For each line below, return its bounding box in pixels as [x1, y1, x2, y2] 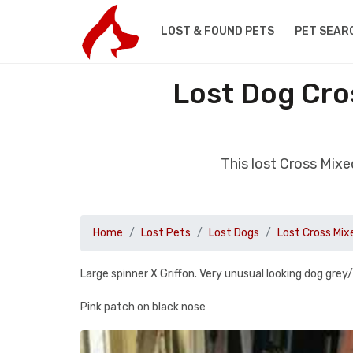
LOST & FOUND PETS [160, 24, 274, 38]
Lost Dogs [209, 226, 259, 240]
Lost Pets [141, 226, 191, 240]
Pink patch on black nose [80, 300, 206, 314]
